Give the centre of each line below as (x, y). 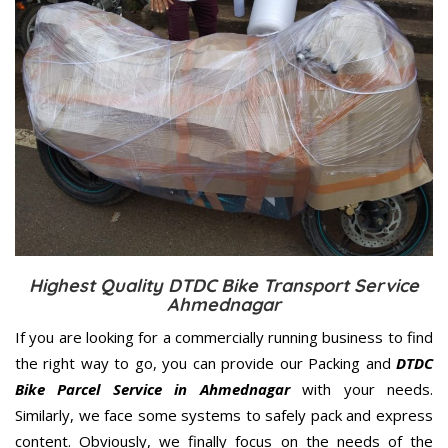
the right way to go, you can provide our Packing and (205, 363)
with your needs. (361, 389)
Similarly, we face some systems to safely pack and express (224, 415)
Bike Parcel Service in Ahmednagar (152, 389)
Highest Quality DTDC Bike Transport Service (224, 286)
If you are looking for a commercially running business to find (224, 337)
